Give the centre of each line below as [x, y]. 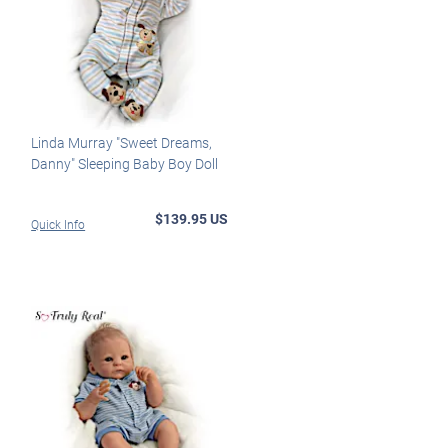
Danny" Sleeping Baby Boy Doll [125, 163]
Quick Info [58, 223]
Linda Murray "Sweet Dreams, [122, 142]
